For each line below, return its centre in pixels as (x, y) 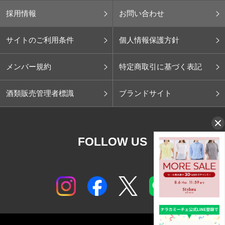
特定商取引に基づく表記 (160, 66)
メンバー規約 (29, 66)
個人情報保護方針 (149, 40)
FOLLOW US (113, 141)
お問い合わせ (141, 13)
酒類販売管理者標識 (40, 93)
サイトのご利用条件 (40, 40)
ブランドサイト (145, 93)
